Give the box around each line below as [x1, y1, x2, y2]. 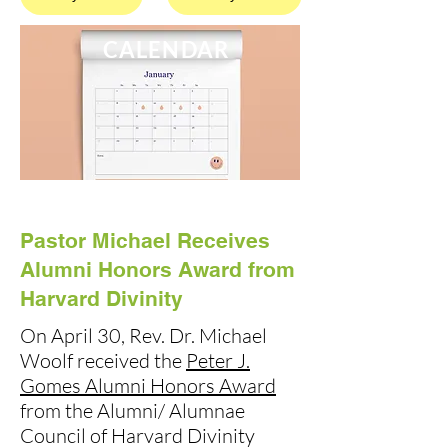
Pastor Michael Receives [20, 227, 270, 253]
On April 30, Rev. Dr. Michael [20, 322, 267, 348]
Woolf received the [20, 347, 186, 373]
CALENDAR [103, 35, 229, 63]
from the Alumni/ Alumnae [20, 397, 245, 423]
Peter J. [186, 347, 250, 373]
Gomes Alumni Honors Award [20, 372, 276, 398]
